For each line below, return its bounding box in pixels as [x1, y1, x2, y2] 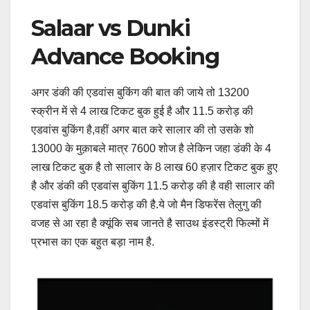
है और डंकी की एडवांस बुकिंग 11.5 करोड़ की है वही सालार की [31, 179, 275, 192]
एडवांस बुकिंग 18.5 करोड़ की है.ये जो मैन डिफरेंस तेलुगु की [31, 198, 262, 210]
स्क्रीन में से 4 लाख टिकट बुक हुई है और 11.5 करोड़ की [31, 104, 253, 117]
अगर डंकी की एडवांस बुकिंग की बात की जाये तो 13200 [31, 86, 249, 98]
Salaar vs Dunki [31, 14, 190, 42]
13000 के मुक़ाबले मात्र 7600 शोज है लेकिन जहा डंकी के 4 [31, 142, 271, 154]
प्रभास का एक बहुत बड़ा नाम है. [31, 235, 154, 248]
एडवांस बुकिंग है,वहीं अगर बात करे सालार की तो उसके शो [31, 123, 254, 136]
